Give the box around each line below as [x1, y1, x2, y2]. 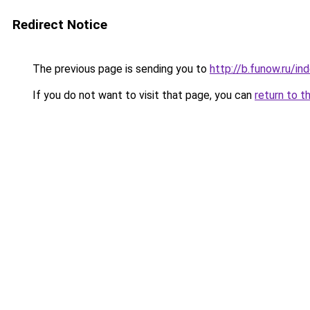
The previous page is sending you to [30, 62, 210, 75]
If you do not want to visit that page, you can [30, 89, 255, 102]
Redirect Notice [12, 17, 107, 33]
